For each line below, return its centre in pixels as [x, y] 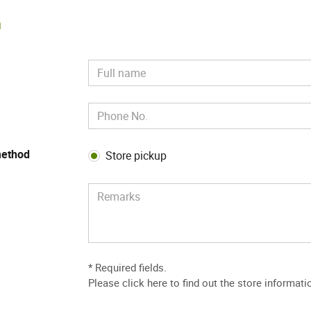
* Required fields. [128, 267]
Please [106, 282]
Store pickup [136, 155]
